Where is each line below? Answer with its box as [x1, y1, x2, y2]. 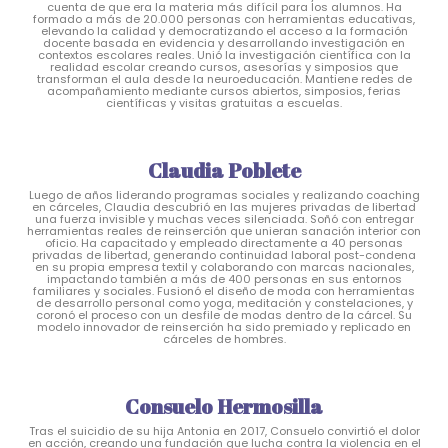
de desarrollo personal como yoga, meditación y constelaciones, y [35, 294, 413, 311]
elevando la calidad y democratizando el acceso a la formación [40, 22, 408, 39]
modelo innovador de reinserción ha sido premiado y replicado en [37, 318, 411, 335]
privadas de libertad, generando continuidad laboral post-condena [32, 246, 416, 263]
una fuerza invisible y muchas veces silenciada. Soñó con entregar [34, 210, 414, 227]
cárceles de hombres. [162, 330, 286, 347]
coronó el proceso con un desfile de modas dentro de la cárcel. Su [36, 306, 412, 323]
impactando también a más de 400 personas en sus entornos [46, 270, 402, 287]
